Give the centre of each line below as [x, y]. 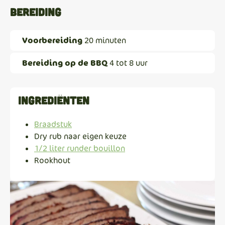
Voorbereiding [52, 40]
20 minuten [104, 40]
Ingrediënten [54, 100]
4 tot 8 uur [128, 63]
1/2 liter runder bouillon [80, 148]
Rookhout [52, 160]
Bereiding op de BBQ [65, 63]
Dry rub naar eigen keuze [80, 136]
